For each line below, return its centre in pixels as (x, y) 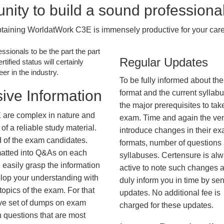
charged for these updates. (166, 205)
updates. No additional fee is (170, 193)
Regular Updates (164, 62)
